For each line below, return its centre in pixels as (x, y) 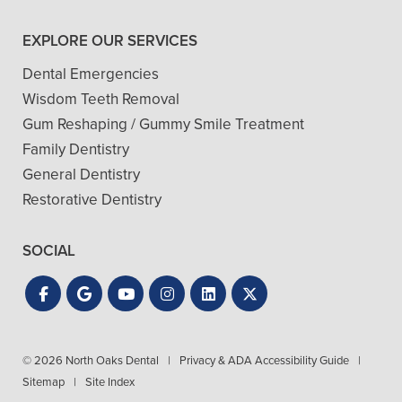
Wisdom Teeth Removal (101, 100)
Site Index (110, 382)
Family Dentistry (76, 150)
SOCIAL (49, 251)
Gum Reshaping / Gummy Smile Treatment (163, 125)
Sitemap (44, 382)
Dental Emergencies (91, 74)
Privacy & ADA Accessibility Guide (264, 361)
